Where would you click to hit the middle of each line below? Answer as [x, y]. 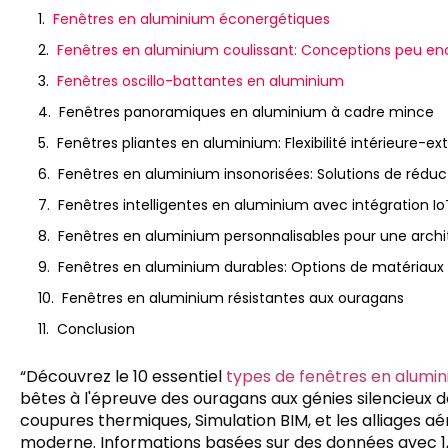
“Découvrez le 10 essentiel [123, 376]
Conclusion [96, 329]
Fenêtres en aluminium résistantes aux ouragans [233, 298]
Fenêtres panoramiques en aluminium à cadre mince [246, 112]
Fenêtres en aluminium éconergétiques [191, 19]
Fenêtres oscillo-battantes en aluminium [200, 81]
